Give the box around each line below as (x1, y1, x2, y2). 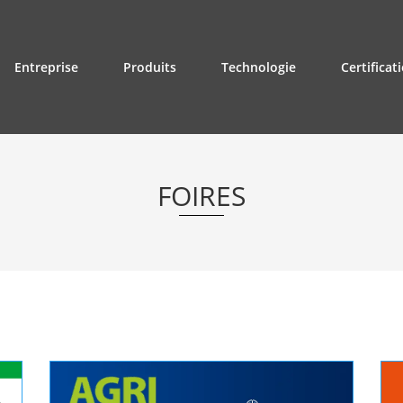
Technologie (220, 58, 296, 76)
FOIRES (157, 176, 246, 214)
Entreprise (13, 58, 78, 76)
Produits (122, 58, 176, 76)
